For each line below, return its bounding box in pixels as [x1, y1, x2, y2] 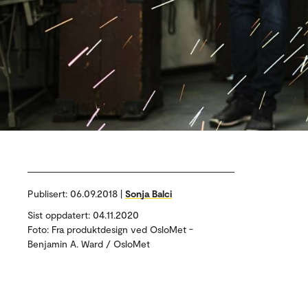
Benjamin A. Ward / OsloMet [27, 238, 150, 250]
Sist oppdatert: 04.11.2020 [27, 209, 139, 221]
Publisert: [27, 188, 70, 199]
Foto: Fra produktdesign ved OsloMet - [27, 223, 193, 235]
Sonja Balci [125, 188, 172, 199]
